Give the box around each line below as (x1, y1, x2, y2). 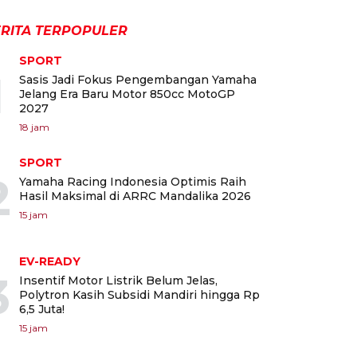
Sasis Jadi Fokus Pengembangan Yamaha (19, 73, 257, 88)
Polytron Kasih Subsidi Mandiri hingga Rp (19, 288, 260, 303)
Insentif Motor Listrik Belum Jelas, (19, 273, 218, 288)
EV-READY (19, 254, 80, 269)
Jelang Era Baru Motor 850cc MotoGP (19, 87, 235, 102)
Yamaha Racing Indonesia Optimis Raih (19, 175, 246, 190)
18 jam (19, 121, 49, 134)
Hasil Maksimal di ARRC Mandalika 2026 (19, 189, 251, 204)
